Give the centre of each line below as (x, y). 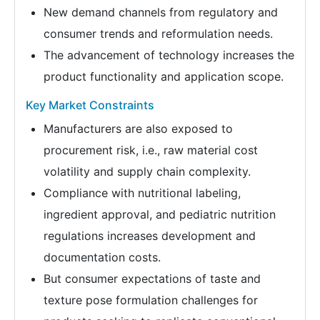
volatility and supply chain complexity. (147, 172)
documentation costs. (102, 257)
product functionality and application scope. (164, 77)
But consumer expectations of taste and (152, 279)
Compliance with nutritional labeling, (142, 193)
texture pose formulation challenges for (151, 300)
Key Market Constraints (90, 105)
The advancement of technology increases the (169, 55)
